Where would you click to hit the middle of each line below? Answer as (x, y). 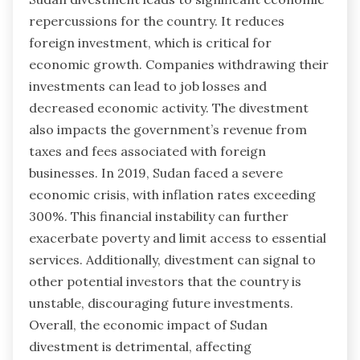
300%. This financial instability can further (159, 217)
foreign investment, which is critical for (150, 43)
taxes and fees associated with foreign (147, 151)
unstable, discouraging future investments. (161, 303)
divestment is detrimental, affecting (140, 347)
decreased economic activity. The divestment (169, 108)
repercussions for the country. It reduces (157, 21)
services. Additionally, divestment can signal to (172, 260)
